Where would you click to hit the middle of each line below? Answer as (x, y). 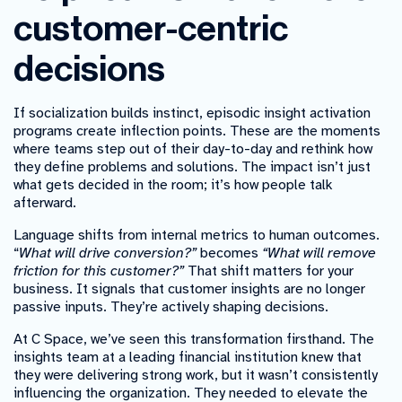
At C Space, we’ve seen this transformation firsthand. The (194, 339)
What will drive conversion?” (108, 253)
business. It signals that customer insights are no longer (189, 288)
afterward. (45, 202)
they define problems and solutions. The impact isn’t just (192, 166)
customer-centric (151, 28)
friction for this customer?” (99, 271)
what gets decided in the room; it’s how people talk (173, 184)
